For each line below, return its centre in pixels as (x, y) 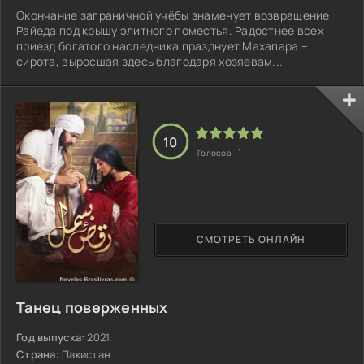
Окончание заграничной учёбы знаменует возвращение (173, 15)
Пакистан (86, 354)
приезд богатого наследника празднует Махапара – (162, 45)
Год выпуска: (51, 337)
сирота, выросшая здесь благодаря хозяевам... (150, 61)
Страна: (38, 354)
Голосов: (217, 153)
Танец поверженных (92, 307)
